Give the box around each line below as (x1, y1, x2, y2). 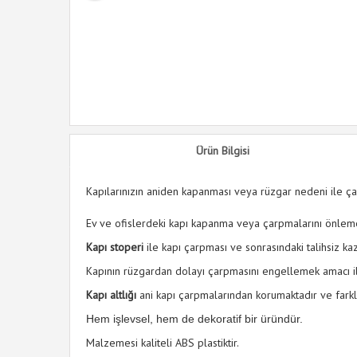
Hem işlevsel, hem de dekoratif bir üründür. (86, 312, 303, 325)
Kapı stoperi (86, 240, 143, 254)
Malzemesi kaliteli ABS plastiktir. (86, 335, 239, 350)
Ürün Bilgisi (195, 143, 249, 158)
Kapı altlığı (86, 288, 136, 302)
